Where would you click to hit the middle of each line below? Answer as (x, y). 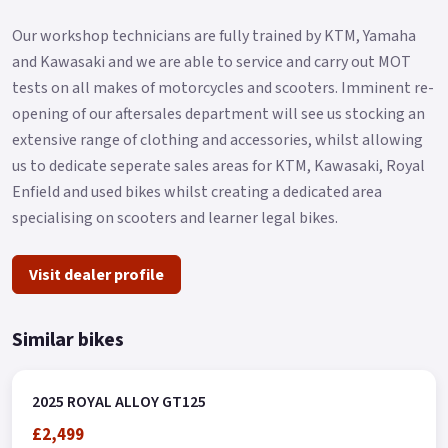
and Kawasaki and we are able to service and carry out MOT (211, 61)
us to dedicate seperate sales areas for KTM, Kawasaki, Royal (218, 165)
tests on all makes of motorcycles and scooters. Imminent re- (223, 87)
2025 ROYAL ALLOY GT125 (119, 402)
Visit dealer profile (96, 274)
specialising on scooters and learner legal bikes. (175, 217)
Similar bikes (68, 340)
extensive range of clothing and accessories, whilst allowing (217, 139)
